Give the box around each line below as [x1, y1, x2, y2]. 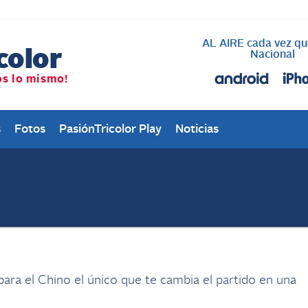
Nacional [250, 49, 296, 60]
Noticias [175, 124, 219, 135]
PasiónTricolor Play [59, 124, 162, 135]
